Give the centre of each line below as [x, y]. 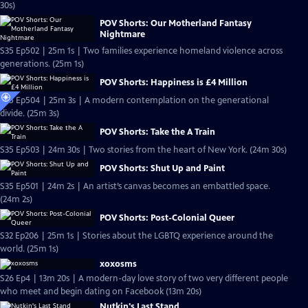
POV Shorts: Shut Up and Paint [162, 168]
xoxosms [118, 264]
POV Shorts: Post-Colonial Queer [167, 218]
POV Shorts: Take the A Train [157, 132]
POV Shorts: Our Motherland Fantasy [176, 23]
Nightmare [122, 34]
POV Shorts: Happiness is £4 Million [174, 82]
